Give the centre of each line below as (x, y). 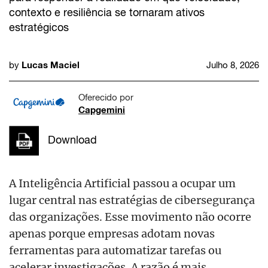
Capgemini (102, 110)
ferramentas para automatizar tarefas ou (115, 250)
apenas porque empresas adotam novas (112, 234)
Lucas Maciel (51, 64)
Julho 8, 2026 (233, 65)
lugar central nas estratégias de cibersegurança (132, 200)
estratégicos (39, 27)
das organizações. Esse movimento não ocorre (130, 217)
